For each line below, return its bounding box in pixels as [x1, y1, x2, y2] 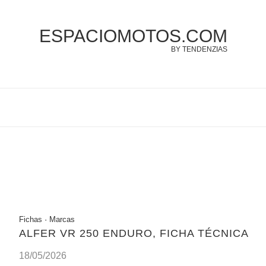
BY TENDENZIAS [170, 45, 227, 53]
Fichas [18, 214, 42, 224]
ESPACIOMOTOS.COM [39, 26, 227, 46]
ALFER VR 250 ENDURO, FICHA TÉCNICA [18, 227, 249, 239]
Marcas [49, 214, 75, 224]
